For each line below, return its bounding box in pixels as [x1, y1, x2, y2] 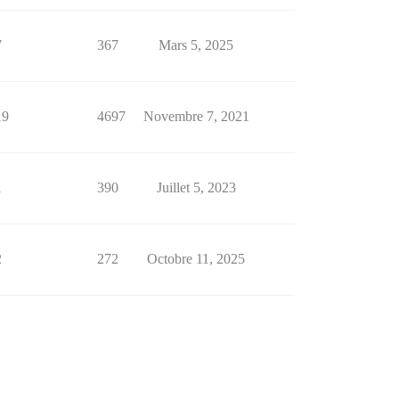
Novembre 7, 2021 [142, 109, 249, 125]
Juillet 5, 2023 [156, 180, 236, 196]
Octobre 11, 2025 [147, 251, 245, 267]
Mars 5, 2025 [159, 37, 233, 53]
